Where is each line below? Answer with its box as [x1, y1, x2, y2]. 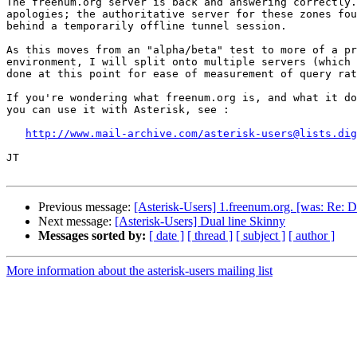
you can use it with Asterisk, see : [6, 104, 229, 116]
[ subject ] [236, 229, 285, 243]
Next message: [38, 214, 115, 229]
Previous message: [38, 200, 134, 214]
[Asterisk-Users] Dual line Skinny [115, 214, 285, 229]
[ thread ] [187, 229, 233, 243]
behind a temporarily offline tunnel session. [6, 20, 287, 33]
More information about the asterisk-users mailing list [6, 264, 273, 278]
